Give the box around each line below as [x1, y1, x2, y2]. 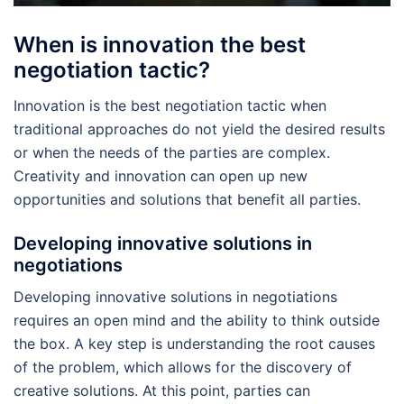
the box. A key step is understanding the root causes [14, 334, 375, 353]
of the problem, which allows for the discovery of [14, 357, 352, 376]
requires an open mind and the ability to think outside [14, 310, 380, 329]
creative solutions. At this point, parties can [14, 381, 310, 399]
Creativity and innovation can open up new [14, 166, 308, 185]
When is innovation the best [14, 31, 306, 58]
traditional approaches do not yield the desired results [14, 119, 385, 138]
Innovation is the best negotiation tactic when [14, 96, 326, 115]
